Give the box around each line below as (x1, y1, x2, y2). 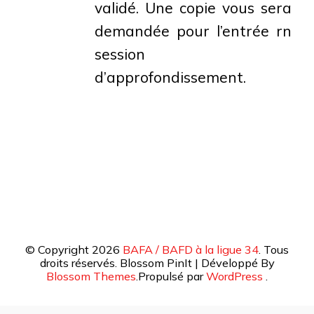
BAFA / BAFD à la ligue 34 (123, 242, 259, 257)
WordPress (206, 268, 263, 283)
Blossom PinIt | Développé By (116, 255, 275, 270)
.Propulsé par (136, 268, 206, 283)
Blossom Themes (46, 268, 136, 283)
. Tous (259, 242, 289, 257)
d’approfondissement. (95, 67, 246, 86)
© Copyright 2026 (25, 242, 123, 257)
